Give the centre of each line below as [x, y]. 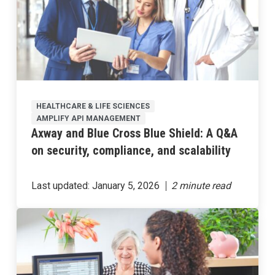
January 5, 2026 [126, 186]
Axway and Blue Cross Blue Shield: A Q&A [134, 134]
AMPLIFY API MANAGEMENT [88, 119]
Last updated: [61, 186]
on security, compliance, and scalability [131, 151]
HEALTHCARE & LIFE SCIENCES [93, 107]
